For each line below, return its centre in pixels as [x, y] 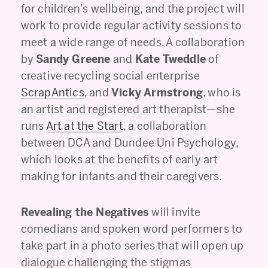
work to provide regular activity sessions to [131, 25]
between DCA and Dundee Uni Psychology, [130, 142]
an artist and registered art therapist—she [128, 109]
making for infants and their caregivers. [121, 176]
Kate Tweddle [170, 59]
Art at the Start [84, 126]
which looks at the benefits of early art [119, 159]
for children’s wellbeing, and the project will [133, 8]
